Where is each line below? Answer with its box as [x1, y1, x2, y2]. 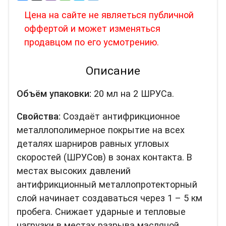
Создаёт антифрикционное [60, 110, 180, 122]
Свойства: [16, 110, 61, 122]
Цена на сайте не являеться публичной [24, 9, 194, 20]
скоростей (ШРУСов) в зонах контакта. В [16, 151, 192, 162]
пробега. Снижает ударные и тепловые [16, 206, 186, 217]
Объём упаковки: [16, 88, 91, 99]
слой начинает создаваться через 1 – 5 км [16, 192, 202, 203]
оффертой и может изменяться [24, 23, 160, 34]
